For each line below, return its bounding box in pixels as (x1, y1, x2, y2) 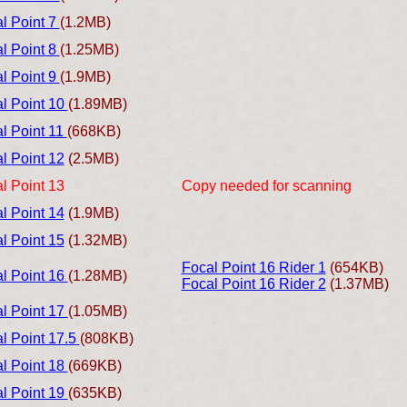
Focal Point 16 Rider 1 (181, 260, 326, 275)
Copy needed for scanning (181, 178, 352, 194)
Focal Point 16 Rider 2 (181, 276, 326, 292)
